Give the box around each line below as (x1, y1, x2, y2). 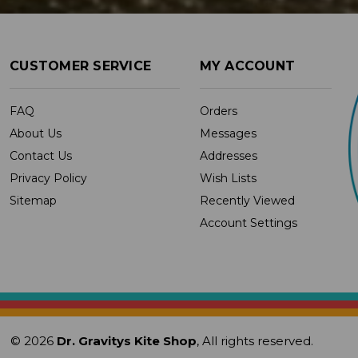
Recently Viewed (199, 193, 295, 208)
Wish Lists (199, 170, 257, 185)
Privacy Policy (10, 170, 87, 185)
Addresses (199, 148, 257, 163)
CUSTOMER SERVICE (10, 58, 151, 74)
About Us (10, 125, 62, 141)
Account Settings (199, 215, 297, 230)
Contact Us (10, 148, 72, 163)
